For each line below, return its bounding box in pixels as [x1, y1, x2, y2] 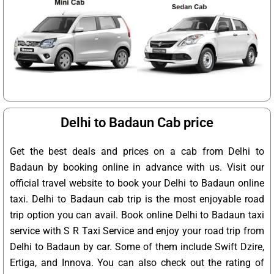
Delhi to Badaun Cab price [61, 115, 213, 131]
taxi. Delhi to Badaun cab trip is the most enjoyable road [10, 193, 264, 206]
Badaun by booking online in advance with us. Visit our [10, 161, 264, 174]
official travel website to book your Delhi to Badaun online [10, 177, 264, 190]
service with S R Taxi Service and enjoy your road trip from [10, 225, 264, 237]
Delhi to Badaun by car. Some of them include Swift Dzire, [10, 241, 264, 253]
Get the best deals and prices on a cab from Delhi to [10, 146, 264, 158]
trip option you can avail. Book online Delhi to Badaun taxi [10, 209, 264, 221]
